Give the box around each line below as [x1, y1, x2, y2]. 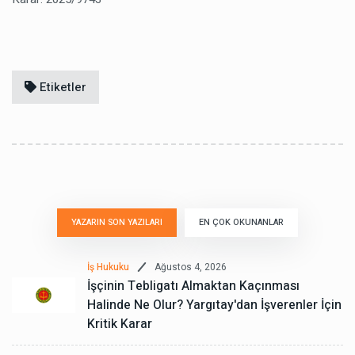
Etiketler [36, 78, 86, 97]
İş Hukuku [87, 260, 129, 275]
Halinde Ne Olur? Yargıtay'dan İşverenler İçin [87, 296, 342, 315]
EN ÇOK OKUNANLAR [199, 216, 284, 230]
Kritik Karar [87, 315, 152, 334]
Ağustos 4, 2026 [155, 259, 227, 274]
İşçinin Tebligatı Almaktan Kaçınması [87, 277, 300, 296]
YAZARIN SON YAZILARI [71, 216, 162, 230]
